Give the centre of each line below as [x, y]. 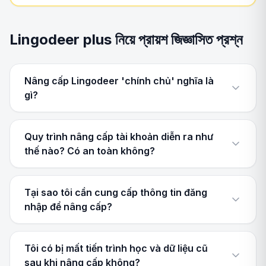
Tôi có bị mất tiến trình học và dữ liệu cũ [116, 248]
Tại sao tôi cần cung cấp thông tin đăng [116, 192]
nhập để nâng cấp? [68, 207]
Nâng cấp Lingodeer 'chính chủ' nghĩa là [119, 81]
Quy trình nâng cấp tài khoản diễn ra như [119, 137]
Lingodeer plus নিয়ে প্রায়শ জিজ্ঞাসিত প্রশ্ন [126, 39]
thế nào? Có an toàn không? [90, 151]
